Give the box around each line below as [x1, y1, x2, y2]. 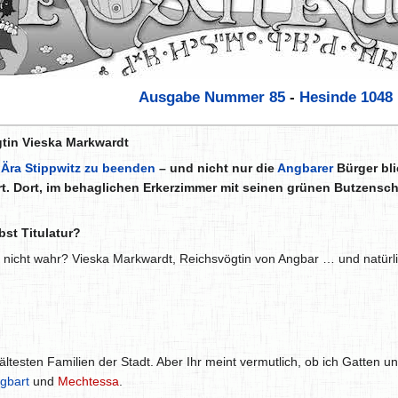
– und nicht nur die [155, 161, 277, 176]
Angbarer [277, 161, 333, 176]
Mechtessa [58, 374, 119, 389]
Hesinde [298, 89, 356, 107]
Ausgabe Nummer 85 [138, 89, 285, 107]
